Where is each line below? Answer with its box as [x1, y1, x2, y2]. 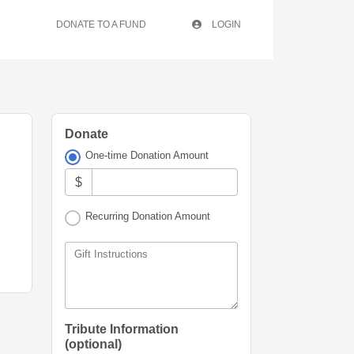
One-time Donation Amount [85, 149, 209, 161]
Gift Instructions [74, 248, 148, 261]
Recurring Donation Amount [85, 210, 211, 223]
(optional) [65, 337, 122, 352]
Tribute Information [65, 322, 179, 337]
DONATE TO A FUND [56, 19, 146, 30]
